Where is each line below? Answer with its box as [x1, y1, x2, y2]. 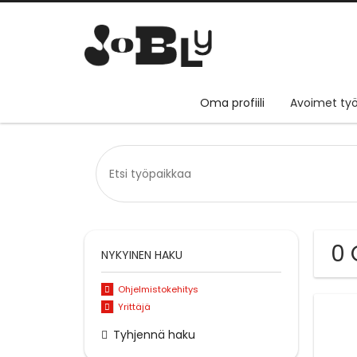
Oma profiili [200, 95, 265, 112]
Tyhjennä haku [113, 326, 195, 343]
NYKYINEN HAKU [101, 247, 182, 264]
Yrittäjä [117, 300, 151, 314]
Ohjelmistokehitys [117, 283, 198, 296]
